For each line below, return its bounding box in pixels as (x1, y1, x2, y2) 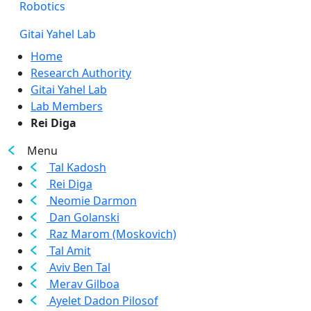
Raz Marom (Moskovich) (47, 226, 176, 242)
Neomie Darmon (47, 193, 137, 208)
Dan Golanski (47, 210, 119, 225)
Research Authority (31, 65, 131, 81)
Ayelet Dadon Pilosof (47, 293, 158, 308)
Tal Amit (47, 243, 91, 258)
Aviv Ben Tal (47, 260, 110, 275)
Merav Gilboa (47, 276, 119, 292)
